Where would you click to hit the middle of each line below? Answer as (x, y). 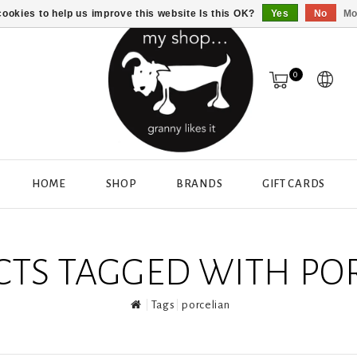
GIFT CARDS (293, 184)
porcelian (206, 305)
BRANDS (200, 184)
